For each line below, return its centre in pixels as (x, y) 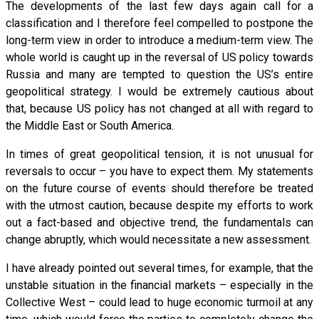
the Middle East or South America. (90, 125)
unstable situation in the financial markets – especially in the (159, 285)
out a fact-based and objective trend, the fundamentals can (159, 222)
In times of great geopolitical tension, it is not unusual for (159, 154)
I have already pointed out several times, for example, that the (159, 268)
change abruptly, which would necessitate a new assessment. (158, 239)
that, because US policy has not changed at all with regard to (159, 108)
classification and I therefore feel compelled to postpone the (159, 23)
